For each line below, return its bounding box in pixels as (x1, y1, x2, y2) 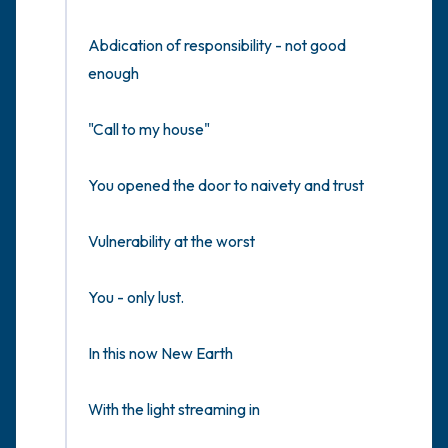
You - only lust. (88, 287, 184, 307)
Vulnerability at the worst (88, 231, 255, 251)
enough (88, 63, 139, 83)
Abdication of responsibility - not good (88, 35, 346, 55)
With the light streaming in (88, 399, 260, 419)
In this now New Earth (88, 343, 233, 363)
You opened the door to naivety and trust (88, 175, 364, 195)
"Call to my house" (88, 119, 210, 139)
